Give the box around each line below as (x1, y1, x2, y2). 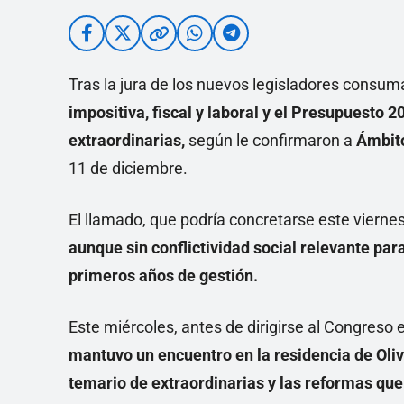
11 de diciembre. (69, 159, 188, 179)
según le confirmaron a (185, 131, 356, 151)
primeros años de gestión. (69, 266, 258, 286)
